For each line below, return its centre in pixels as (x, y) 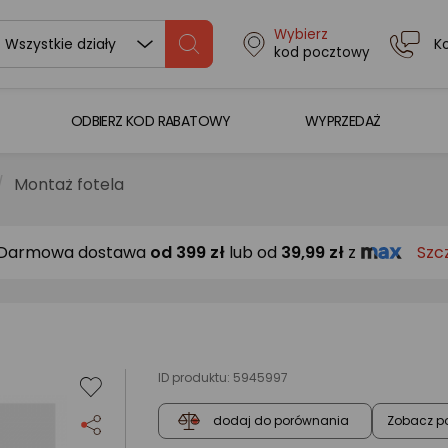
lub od (253, 252)
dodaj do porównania (281, 421)
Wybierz (300, 34)
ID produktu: (195, 377)
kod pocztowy (321, 52)
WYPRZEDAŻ (342, 120)
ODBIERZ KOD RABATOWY (150, 120)
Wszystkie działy (60, 44)
